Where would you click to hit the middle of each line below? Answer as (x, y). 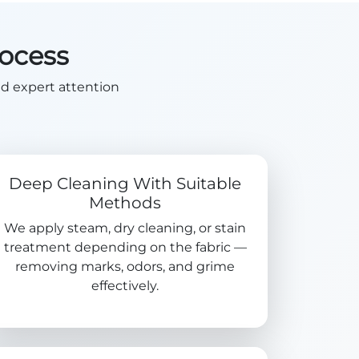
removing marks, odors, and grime (125, 266)
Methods (125, 203)
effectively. (125, 286)
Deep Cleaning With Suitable (125, 184)
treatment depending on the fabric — (125, 247)
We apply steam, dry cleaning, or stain (125, 228)
